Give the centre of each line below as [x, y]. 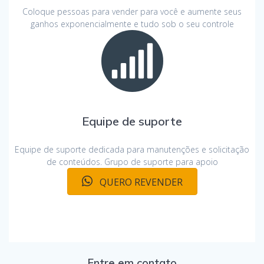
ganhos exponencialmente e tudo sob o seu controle [132, 24]
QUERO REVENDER [141, 182]
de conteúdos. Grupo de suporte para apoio [132, 161]
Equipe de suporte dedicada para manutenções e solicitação [132, 149]
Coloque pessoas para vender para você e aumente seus [132, 11]
